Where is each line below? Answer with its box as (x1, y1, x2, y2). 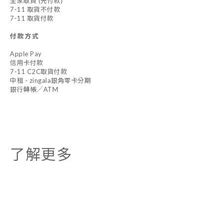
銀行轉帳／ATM (10, 85, 58, 93)
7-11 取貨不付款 (10, 5, 60, 13)
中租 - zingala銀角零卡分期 (10, 76, 91, 84)
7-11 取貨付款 (10, 14, 54, 22)
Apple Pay (10, 50, 42, 58)
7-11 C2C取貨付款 (10, 68, 67, 75)
